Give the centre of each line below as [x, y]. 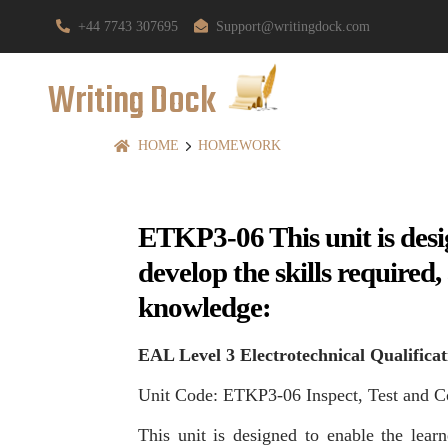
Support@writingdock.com [293, 26]
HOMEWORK [239, 146]
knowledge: [204, 307]
